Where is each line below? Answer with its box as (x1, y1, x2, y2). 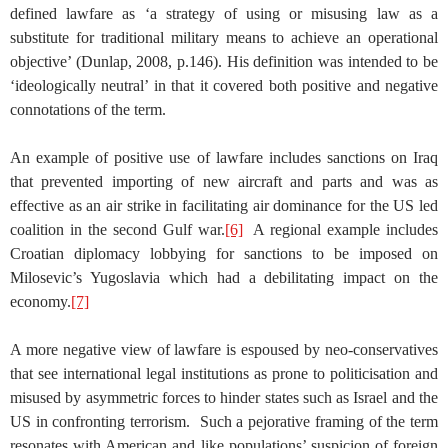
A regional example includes (242, 220, 438, 238)
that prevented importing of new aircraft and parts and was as (10, 172, 438, 190)
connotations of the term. (10, 100, 166, 118)
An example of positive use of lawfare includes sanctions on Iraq (10, 148, 438, 166)
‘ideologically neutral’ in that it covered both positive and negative (10, 76, 438, 94)
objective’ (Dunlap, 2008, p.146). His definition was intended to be (10, 52, 438, 70)
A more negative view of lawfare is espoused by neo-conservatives (10, 340, 438, 358)
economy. (10, 292, 71, 310)
